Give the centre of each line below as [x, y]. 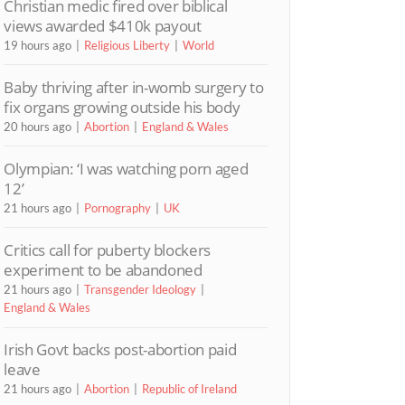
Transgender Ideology [141, 290]
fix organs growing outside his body [122, 107]
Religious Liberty [127, 45]
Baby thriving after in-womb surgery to [134, 87]
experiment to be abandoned [103, 270]
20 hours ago [38, 126]
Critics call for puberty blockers [108, 250]
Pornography [118, 207]
